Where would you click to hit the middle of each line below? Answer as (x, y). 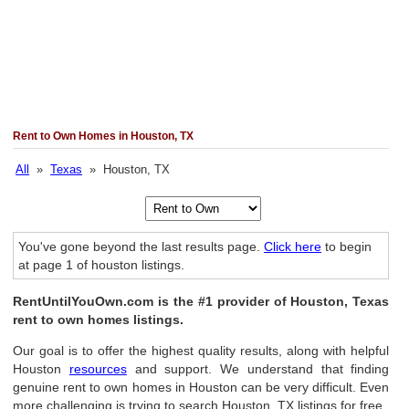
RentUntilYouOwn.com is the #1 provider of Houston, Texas (201, 301)
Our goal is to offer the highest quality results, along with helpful (201, 351)
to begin (347, 246)
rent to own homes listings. (99, 320)
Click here (293, 246)
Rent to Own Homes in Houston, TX (104, 136)
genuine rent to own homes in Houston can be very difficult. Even (201, 387)
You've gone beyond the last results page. (142, 246)
